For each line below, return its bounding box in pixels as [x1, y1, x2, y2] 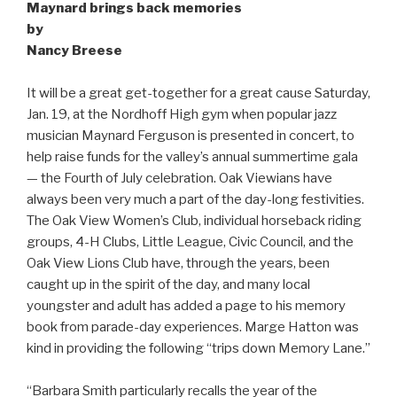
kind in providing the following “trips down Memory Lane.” [27, 339, 370, 356]
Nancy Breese [27, 42, 122, 58]
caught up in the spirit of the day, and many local [27, 276, 310, 292]
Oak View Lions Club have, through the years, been [27, 254, 330, 271]
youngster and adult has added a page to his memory [27, 297, 346, 314]
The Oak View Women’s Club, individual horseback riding [27, 212, 362, 229]
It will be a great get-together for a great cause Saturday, [27, 84, 370, 101]
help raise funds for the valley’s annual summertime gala [27, 148, 358, 165]
